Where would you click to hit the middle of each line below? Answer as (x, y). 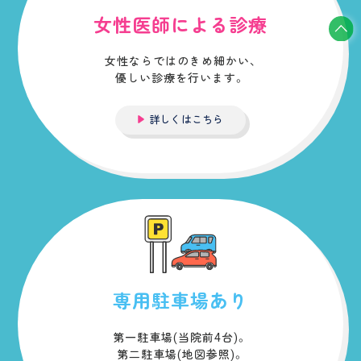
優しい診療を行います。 (180, 79)
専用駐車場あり (180, 302)
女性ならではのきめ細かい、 (180, 62)
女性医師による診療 (180, 27)
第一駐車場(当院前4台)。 (180, 337)
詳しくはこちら (186, 119)
